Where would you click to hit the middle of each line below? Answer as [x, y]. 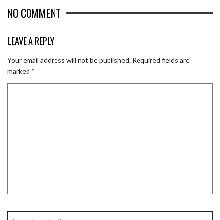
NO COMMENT [34, 13]
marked [19, 71]
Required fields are [161, 60]
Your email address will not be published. [69, 60]
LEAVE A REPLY [31, 41]
